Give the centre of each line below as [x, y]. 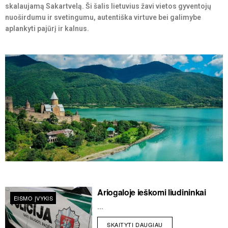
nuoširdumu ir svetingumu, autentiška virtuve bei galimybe [103, 17]
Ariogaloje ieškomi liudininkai [152, 192]
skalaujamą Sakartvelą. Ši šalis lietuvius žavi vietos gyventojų [108, 6]
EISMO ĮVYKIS [34, 198]
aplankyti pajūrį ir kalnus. [47, 28]
